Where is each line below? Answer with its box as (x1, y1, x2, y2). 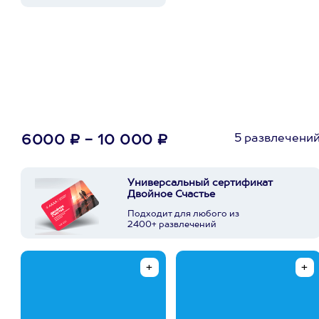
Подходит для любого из (127, 210, 239, 219)
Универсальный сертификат (127, 178, 273, 188)
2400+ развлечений (127, 221, 216, 229)
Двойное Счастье (127, 189, 215, 199)
